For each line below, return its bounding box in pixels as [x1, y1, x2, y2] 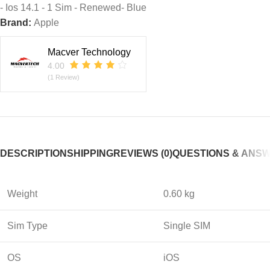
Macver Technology [48, 46, 131, 57]
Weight [7, 188, 37, 199]
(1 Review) [48, 73, 80, 81]
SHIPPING [67, 148, 113, 159]
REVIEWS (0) [113, 148, 172, 159]
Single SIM [163, 220, 210, 231]
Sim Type [7, 220, 48, 231]
